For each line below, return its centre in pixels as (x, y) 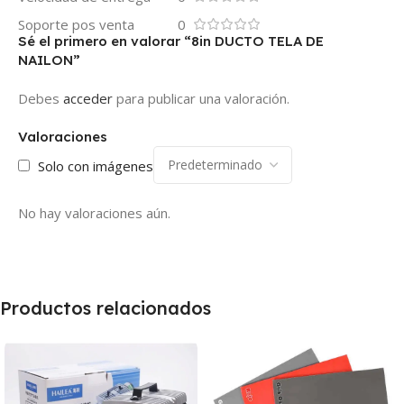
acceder (88, 98)
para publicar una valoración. (201, 98)
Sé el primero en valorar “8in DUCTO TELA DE (171, 41)
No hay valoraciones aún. (94, 212)
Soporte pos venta (76, 24)
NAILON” (49, 60)
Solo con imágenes (96, 165)
